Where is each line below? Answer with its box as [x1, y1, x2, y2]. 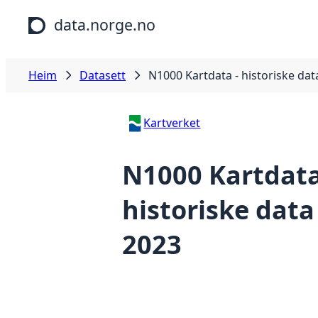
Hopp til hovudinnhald [6, 6, 126, 21]
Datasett [79, 67, 126, 83]
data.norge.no [54, 14, 155, 35]
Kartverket [143, 115, 201, 131]
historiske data [122, 192, 314, 228]
